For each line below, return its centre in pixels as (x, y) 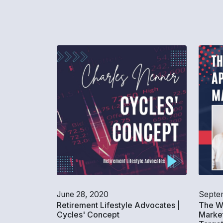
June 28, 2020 (83, 194)
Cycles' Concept (88, 215)
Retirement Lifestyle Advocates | (118, 205)
